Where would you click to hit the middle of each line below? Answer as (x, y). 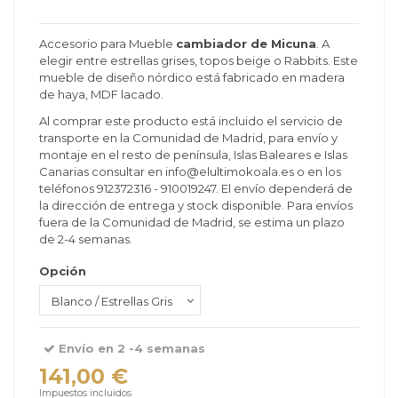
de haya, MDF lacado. (101, 95)
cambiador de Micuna (246, 44)
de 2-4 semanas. (86, 239)
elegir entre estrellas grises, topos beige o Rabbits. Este (199, 61)
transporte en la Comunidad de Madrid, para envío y (188, 137)
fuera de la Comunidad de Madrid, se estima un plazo (192, 222)
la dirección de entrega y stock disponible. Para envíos (196, 205)
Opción (63, 271)
